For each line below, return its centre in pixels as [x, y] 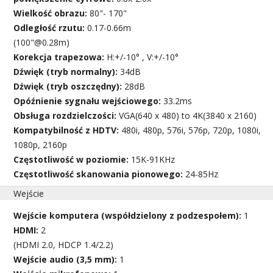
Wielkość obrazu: [52, 13]
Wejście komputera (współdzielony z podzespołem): [129, 215]
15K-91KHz [153, 159]
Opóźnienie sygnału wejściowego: [89, 101]
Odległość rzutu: [51, 27]
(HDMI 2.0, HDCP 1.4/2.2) [64, 244]
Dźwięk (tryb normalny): [67, 71]
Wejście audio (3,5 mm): [67, 259]
